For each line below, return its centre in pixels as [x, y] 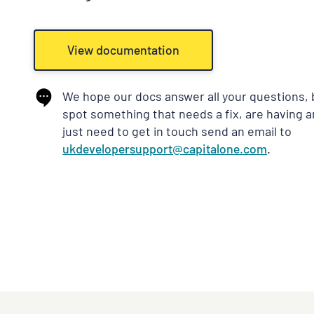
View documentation [123, 50]
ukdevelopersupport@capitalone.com [165, 149]
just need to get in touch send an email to [177, 131]
